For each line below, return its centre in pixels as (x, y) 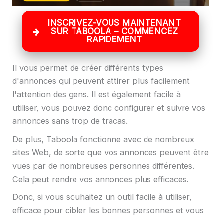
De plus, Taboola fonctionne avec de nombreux (103, 139)
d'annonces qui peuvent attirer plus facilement (101, 81)
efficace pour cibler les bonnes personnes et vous (108, 210)
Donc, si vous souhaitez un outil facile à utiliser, (102, 197)
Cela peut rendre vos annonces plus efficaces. (100, 179)
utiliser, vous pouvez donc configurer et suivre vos (109, 108)
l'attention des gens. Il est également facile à (96, 94)
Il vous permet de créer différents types (88, 68)
